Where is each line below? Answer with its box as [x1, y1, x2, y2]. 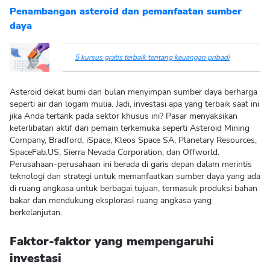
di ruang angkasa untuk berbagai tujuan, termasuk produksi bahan [10, 183, 257, 194]
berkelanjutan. [10, 207, 62, 218]
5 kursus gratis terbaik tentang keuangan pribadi [75, 52, 230, 62]
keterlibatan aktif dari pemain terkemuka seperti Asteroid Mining [10, 122, 250, 134]
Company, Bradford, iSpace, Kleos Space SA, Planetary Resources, [10, 134, 257, 146]
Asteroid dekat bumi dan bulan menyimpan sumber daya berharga [10, 86, 257, 98]
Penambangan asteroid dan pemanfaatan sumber [10, 5, 242, 18]
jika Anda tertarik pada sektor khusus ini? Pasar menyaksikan [10, 110, 237, 122]
